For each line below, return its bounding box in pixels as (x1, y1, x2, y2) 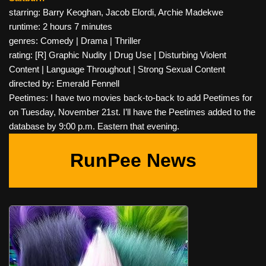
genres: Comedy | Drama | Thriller (9, 35, 141, 46)
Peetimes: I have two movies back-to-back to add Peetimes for (9, 92, 252, 103)
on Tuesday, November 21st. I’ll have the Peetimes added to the (9, 106, 255, 117)
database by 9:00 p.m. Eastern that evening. (9, 121, 179, 131)
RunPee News (69, 149, 197, 171)
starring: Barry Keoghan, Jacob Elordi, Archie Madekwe (9, 7, 223, 17)
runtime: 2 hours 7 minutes (9, 21, 112, 31)
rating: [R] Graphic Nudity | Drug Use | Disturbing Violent (9, 49, 226, 60)
